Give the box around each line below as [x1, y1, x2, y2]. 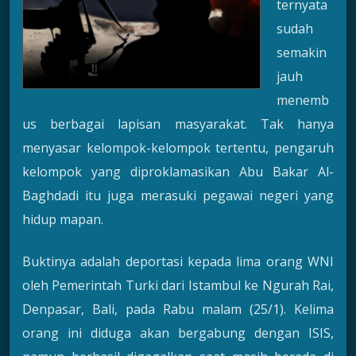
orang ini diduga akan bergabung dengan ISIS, [22, 323, 334, 342]
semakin [277, 44, 327, 62]
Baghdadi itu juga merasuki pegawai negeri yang [22, 187, 334, 205]
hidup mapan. [22, 211, 103, 229]
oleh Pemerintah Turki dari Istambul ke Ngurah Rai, [22, 276, 334, 294]
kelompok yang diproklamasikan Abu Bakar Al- [22, 163, 334, 181]
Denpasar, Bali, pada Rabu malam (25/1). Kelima [22, 300, 334, 318]
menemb [277, 91, 329, 110]
